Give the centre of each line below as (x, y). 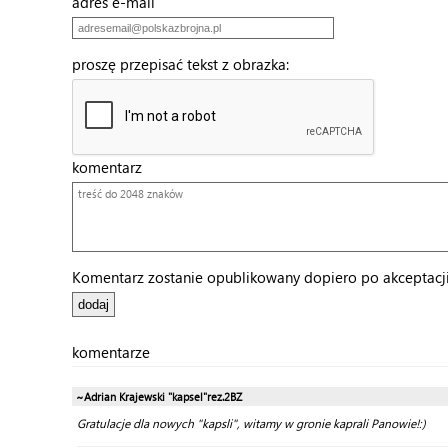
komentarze (111, 352)
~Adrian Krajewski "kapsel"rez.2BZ (159, 396)
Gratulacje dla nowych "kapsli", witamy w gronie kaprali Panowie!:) (251, 423)
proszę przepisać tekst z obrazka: (186, 64)
